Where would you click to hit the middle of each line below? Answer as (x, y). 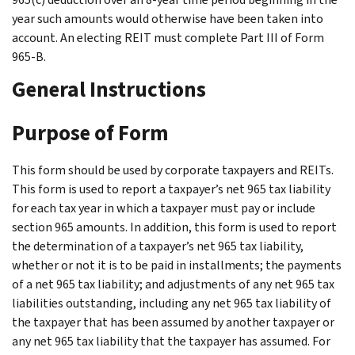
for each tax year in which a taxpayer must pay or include (164, 208)
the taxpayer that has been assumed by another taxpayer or (173, 322)
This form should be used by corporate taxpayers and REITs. (173, 170)
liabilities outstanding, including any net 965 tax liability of (172, 303)
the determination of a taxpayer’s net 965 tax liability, (158, 246)
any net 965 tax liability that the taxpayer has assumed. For (171, 341)
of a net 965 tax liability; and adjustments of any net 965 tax (173, 284)
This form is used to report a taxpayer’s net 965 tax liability (171, 189)
